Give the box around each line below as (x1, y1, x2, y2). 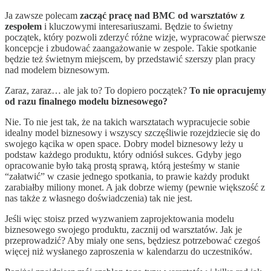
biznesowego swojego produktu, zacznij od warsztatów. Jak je (5, 224, 242, 235)
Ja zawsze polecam (5, 10, 80, 21)
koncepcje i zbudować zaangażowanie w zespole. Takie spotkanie (5, 43, 256, 54)
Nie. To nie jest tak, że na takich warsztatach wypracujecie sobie (5, 117, 250, 128)
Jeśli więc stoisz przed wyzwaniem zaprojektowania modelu (5, 214, 234, 224)
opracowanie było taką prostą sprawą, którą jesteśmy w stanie (5, 160, 240, 171)
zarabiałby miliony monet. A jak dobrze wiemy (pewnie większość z (5, 182, 265, 193)
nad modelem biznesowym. (5, 65, 109, 76)
